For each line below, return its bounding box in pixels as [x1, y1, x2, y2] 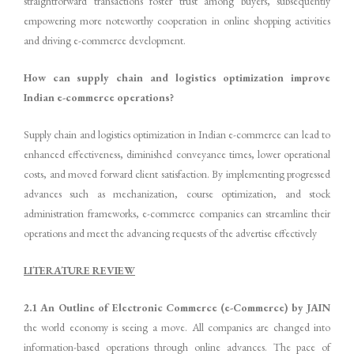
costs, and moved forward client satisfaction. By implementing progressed [24, 167, 330, 182]
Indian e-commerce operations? [24, 90, 174, 105]
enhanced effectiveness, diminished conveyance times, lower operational [24, 147, 330, 162]
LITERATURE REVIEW [24, 262, 135, 277]
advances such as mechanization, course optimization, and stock [24, 186, 330, 201]
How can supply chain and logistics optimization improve [24, 70, 330, 85]
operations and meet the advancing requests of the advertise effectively [24, 226, 317, 241]
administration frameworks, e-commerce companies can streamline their [24, 206, 330, 221]
